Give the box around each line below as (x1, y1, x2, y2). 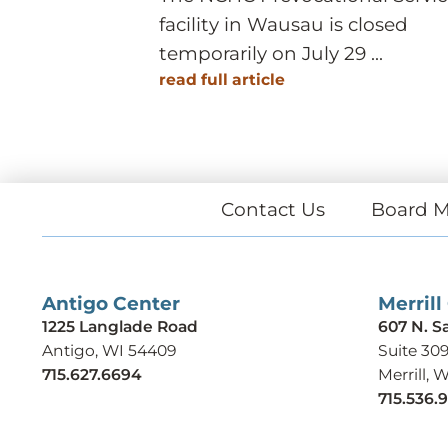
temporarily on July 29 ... (159, 41, 384, 65)
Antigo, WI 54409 (41, 340, 176, 360)
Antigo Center (41, 291, 180, 315)
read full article (159, 69, 286, 89)
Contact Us (220, 197, 325, 221)
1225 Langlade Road (41, 316, 198, 336)
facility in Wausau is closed (159, 12, 409, 36)
